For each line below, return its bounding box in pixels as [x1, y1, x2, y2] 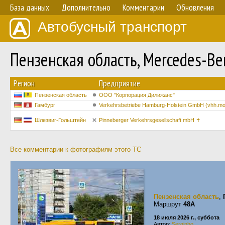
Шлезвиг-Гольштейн [35, 117, 86, 123]
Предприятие [99, 78, 140, 89]
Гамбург [35, 102, 55, 108]
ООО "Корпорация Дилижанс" [99, 92, 175, 98]
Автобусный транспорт [38, 19, 187, 35]
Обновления [176, 2, 214, 13]
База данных [10, 2, 49, 13]
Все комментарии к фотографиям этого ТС [10, 146, 141, 153]
